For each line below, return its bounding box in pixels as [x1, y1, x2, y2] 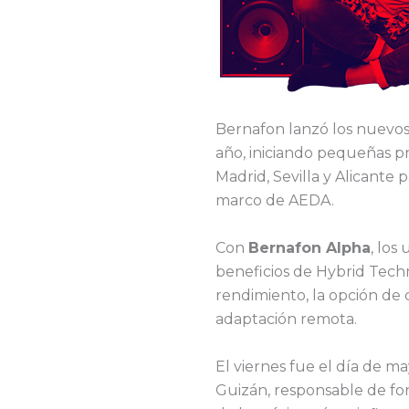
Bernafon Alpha [248, 239, 371, 257]
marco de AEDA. [215, 192, 334, 210]
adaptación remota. [215, 310, 357, 329]
